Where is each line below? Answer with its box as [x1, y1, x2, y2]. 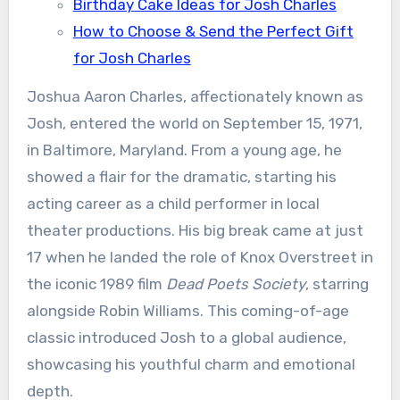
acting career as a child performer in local [26, 195, 320, 212]
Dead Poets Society [165, 275, 305, 293]
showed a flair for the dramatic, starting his [26, 168, 337, 186]
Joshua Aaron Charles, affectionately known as [26, 87, 363, 105]
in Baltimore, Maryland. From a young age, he [26, 141, 342, 159]
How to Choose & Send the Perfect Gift [72, 22, 354, 40]
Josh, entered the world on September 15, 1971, [26, 114, 362, 132]
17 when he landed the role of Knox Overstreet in [26, 248, 373, 266]
